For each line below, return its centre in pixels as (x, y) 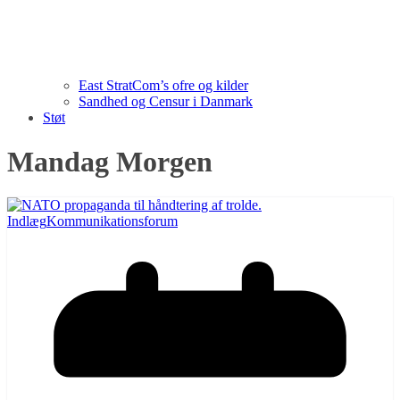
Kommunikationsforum (112, 221)
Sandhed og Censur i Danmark (166, 102)
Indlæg (27, 221)
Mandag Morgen (110, 161)
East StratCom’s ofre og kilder (163, 86)
